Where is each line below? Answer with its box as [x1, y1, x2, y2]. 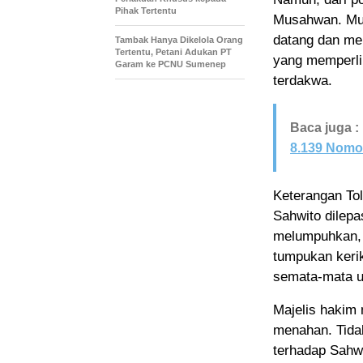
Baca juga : [290, 120, 359, 135]
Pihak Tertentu [115, 5, 177, 15]
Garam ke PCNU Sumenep [115, 58, 226, 69]
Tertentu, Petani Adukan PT [115, 46, 232, 57]
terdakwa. [273, 72, 332, 88]
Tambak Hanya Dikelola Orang [115, 34, 243, 45]
